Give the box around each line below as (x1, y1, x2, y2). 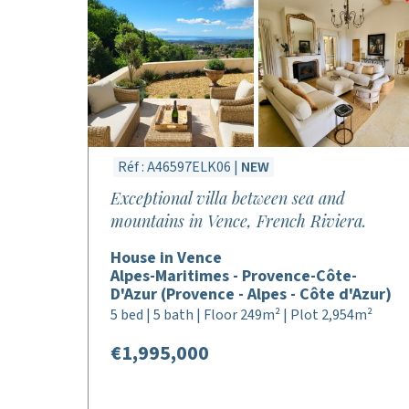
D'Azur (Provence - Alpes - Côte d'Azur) (110, 283, 392, 306)
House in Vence (110, 246, 222, 269)
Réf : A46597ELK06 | (118, 157, 241, 177)
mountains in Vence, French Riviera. (110, 210, 366, 232)
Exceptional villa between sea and (110, 187, 345, 209)
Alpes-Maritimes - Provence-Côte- (110, 265, 357, 288)
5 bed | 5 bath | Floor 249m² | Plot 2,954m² (110, 305, 372, 325)
